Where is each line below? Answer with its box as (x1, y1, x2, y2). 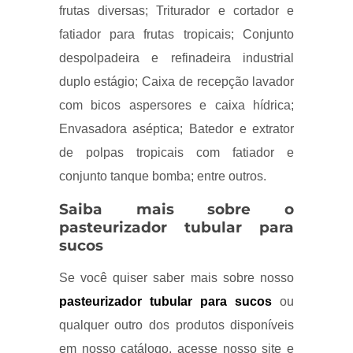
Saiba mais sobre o (58, 200, 295, 219)
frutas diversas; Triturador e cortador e (58, 4, 295, 18)
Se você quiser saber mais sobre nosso (58, 271, 295, 285)
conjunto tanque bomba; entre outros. (58, 169, 269, 184)
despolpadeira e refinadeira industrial (58, 51, 295, 65)
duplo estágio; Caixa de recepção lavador (58, 75, 295, 89)
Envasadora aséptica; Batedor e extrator (58, 122, 295, 136)
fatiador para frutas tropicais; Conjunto (58, 28, 295, 42)
